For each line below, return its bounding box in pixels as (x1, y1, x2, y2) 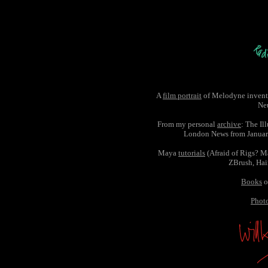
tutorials (178, 148, 205, 157)
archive (217, 120, 241, 129)
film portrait (163, 91, 202, 100)
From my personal (157, 120, 217, 129)
